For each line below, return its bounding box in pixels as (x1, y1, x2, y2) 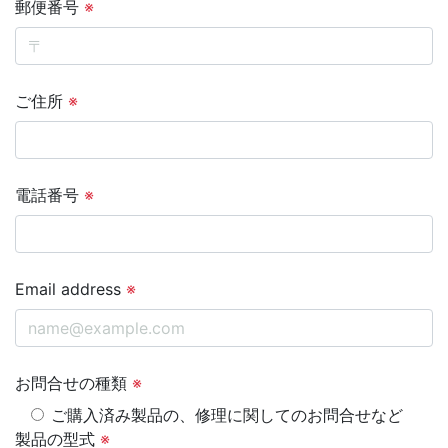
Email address (15, 278, 126, 299)
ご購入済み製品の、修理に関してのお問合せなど (51, 404, 403, 425)
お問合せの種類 (15, 372, 132, 393)
